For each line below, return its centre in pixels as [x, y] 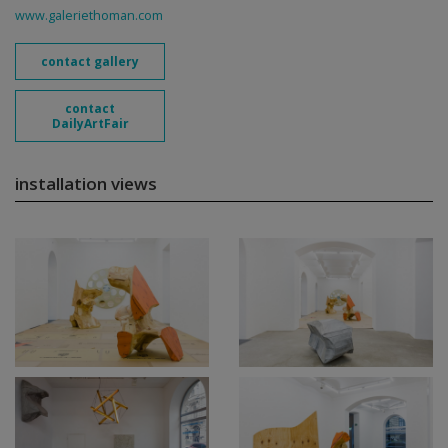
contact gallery [90, 61]
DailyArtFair [90, 123]
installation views [86, 183]
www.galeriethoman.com [89, 15]
